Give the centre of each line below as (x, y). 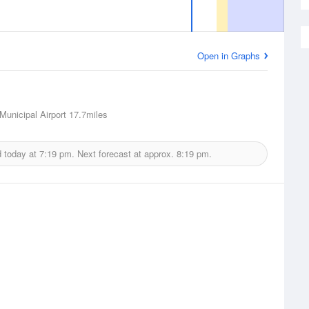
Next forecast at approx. (125, 153)
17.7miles (87, 114)
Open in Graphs (229, 56)
